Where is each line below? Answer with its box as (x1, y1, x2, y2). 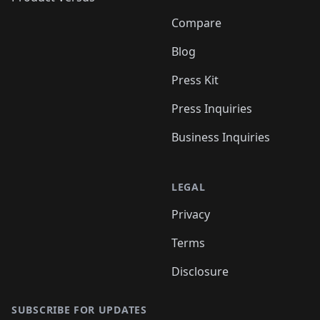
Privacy (171, 206, 210, 222)
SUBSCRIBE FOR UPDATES (11, 303, 147, 316)
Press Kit (171, 72, 219, 88)
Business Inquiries (171, 129, 270, 145)
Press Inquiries (171, 101, 252, 116)
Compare (171, 15, 221, 31)
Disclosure (171, 264, 229, 279)
